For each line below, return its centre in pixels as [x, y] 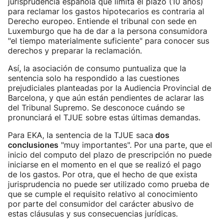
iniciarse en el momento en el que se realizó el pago [105, 165]
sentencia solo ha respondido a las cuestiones [94, 78]
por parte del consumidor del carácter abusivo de [101, 204]
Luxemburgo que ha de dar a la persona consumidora [108, 31]
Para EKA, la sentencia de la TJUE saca [81, 135]
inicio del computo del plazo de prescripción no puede [110, 155]
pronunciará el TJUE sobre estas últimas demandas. [104, 117]
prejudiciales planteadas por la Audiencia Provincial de [110, 88]
